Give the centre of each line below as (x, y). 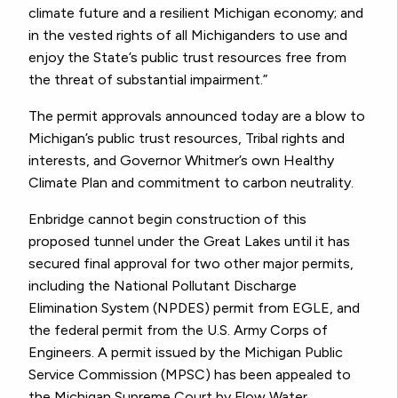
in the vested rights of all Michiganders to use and (188, 36)
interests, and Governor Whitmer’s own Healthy (181, 161)
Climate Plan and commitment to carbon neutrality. (191, 183)
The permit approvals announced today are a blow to (197, 116)
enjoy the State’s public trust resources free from (187, 58)
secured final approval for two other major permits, (191, 264)
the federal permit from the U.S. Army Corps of (178, 330)
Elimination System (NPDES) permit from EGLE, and (194, 308)
